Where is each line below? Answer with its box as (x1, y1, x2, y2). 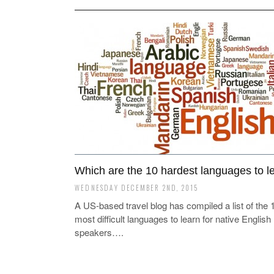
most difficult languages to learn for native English (75, 212, 271, 225)
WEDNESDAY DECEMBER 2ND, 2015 (75, 183, 199, 193)
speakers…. (75, 226, 124, 239)
